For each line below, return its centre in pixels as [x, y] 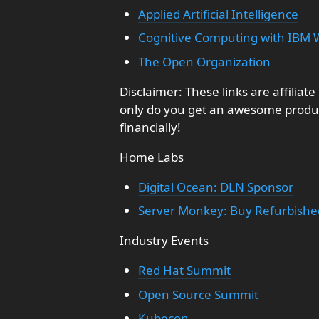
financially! [150, 127]
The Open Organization [204, 61]
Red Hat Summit [184, 270]
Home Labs [152, 157]
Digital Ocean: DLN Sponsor [215, 187]
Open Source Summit [198, 294]
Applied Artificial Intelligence [218, 14]
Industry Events [164, 240]
